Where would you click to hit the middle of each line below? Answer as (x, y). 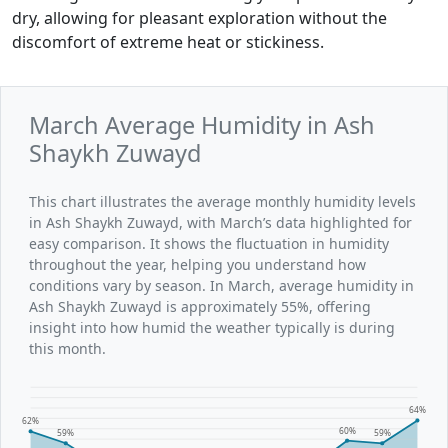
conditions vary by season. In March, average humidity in (221, 285)
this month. (67, 348)
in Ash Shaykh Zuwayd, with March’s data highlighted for (220, 222)
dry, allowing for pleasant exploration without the (199, 17)
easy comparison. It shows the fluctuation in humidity (209, 243)
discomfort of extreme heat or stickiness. (168, 41)
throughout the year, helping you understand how (197, 264)
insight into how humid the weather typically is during (212, 327)
